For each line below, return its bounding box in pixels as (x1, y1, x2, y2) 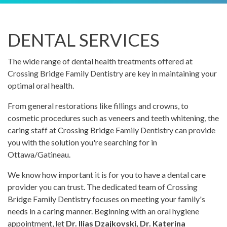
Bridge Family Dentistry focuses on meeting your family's (8, 194, 205, 204)
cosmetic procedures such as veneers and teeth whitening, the (8, 112, 219, 123)
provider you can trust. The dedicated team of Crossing (8, 181, 198, 192)
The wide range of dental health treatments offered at (8, 56, 193, 66)
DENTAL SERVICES (8, 28, 160, 50)
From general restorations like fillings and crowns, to (8, 100, 188, 110)
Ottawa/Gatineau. (8, 149, 70, 159)
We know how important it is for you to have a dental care (8, 169, 206, 179)
